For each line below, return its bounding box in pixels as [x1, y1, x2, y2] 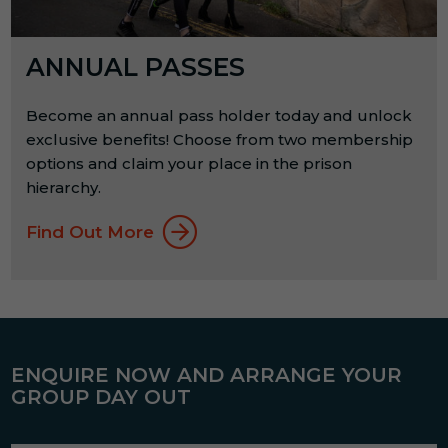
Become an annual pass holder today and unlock [26, 106, 413, 126]
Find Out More [26, 222, 155, 243]
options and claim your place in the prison [26, 154, 353, 174]
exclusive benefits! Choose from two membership [26, 130, 414, 150]
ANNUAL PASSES [26, 52, 246, 83]
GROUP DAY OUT [11, 385, 192, 410]
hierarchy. [26, 178, 102, 198]
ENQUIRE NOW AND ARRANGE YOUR [11, 363, 403, 388]
